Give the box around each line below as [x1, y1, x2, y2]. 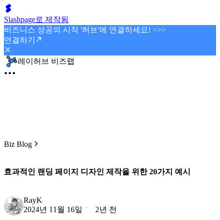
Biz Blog [4, 140, 32, 148]
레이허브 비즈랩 [18, 56, 75, 65]
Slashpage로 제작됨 [4, 15, 69, 24]
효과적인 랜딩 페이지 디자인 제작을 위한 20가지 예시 [4, 167, 191, 176]
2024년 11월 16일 [24, 205, 82, 214]
